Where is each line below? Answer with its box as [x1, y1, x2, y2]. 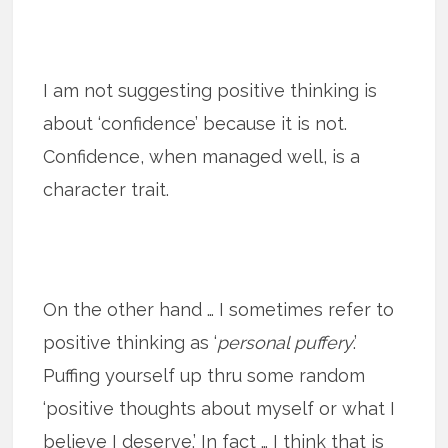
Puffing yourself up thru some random [43, 364, 366, 386]
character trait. [43, 178, 170, 200]
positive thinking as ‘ [43, 331, 218, 353]
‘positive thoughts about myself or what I [43, 397, 396, 419]
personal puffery [217, 331, 354, 353]
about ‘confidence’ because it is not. [43, 112, 348, 134]
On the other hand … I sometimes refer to [43, 298, 395, 320]
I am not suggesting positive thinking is [43, 79, 378, 101]
